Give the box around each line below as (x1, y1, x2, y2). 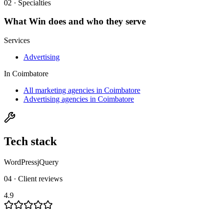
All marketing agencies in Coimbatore (23, 86, 140, 95)
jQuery (37, 157, 59, 166)
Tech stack (4, 135, 57, 148)
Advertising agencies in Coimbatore (23, 95, 134, 104)
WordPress (4, 157, 37, 166)
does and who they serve (46, 16, 146, 27)
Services (4, 36, 30, 45)
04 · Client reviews (4, 174, 63, 183)
